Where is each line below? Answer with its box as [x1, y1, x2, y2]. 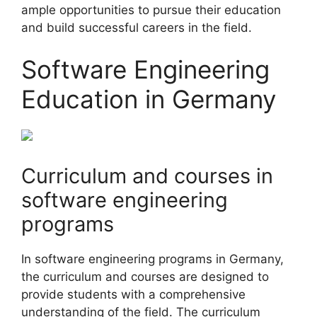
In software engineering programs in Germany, [21, 251, 284, 266]
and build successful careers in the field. [21, 20, 252, 35]
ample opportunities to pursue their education [21, 2, 281, 17]
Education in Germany [21, 84, 276, 115]
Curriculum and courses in [21, 163, 273, 188]
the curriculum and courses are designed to [21, 269, 269, 284]
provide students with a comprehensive [21, 287, 246, 301]
